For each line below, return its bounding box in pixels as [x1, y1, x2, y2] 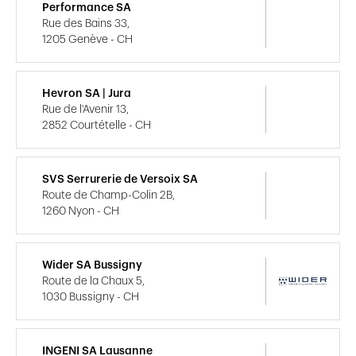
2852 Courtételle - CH [42, 119, 151, 131]
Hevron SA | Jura [42, 87, 131, 99]
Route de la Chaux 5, [42, 275, 145, 287]
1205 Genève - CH [42, 33, 133, 45]
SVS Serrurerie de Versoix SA [42, 173, 198, 185]
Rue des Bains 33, [42, 17, 130, 29]
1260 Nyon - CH [42, 205, 119, 217]
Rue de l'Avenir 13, [42, 103, 129, 115]
